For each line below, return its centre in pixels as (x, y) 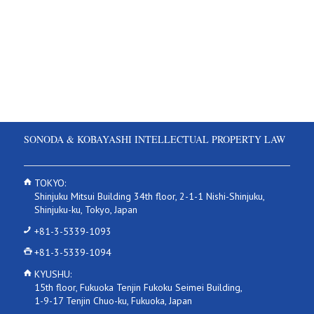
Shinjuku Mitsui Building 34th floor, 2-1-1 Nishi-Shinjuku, (149, 196)
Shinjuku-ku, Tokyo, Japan (86, 209)
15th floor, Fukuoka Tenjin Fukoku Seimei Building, (138, 288)
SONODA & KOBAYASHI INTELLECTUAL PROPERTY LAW (154, 139)
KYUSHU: (53, 274)
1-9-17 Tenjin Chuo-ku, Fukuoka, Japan (113, 301)
